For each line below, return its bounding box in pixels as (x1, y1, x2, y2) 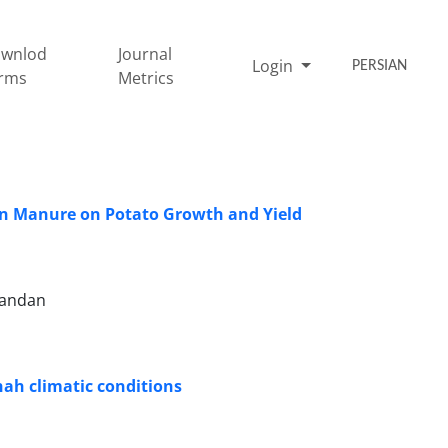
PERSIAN (352, 57, 408, 74)
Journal (118, 42, 173, 65)
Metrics (118, 66, 175, 89)
